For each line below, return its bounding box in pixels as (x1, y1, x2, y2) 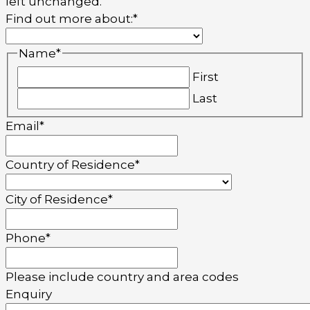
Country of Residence (6, 158, 135, 172)
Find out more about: (6, 11, 133, 26)
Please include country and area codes (6, 270, 239, 284)
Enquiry (6, 287, 52, 302)
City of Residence (6, 192, 108, 207)
